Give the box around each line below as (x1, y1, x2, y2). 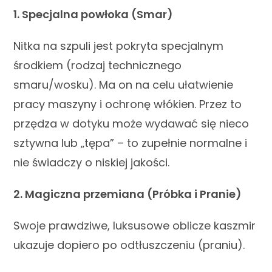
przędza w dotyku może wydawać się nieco (13, 115, 250, 131)
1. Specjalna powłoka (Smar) (13, 6, 174, 22)
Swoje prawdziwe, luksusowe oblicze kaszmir (13, 217, 256, 233)
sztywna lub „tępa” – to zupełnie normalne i (13, 135, 248, 151)
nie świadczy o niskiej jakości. (13, 154, 170, 170)
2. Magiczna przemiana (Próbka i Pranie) (13, 186, 242, 202)
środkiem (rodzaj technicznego (13, 57, 182, 73)
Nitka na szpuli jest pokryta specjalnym (13, 38, 224, 53)
